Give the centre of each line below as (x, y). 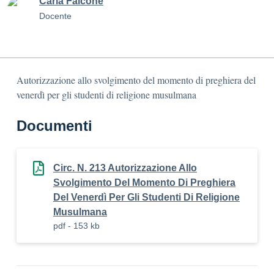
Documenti (54, 126)
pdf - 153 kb (76, 226)
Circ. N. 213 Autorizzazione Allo (125, 168)
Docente (55, 16)
